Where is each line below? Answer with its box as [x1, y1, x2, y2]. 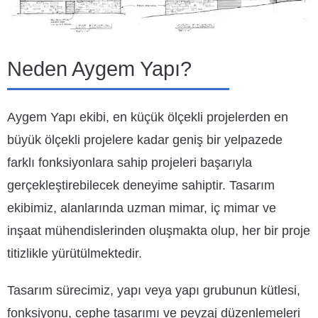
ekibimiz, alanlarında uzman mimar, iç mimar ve [7, 201, 276, 216]
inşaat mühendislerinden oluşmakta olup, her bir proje [7, 224, 310, 238]
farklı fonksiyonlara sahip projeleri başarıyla [7, 155, 252, 170]
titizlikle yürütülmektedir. [7, 246, 142, 261]
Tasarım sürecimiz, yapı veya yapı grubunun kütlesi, [7, 283, 300, 298]
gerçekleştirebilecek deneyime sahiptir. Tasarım [7, 178, 275, 193]
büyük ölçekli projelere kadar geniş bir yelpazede [7, 133, 283, 148]
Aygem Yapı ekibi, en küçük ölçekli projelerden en [7, 110, 288, 125]
